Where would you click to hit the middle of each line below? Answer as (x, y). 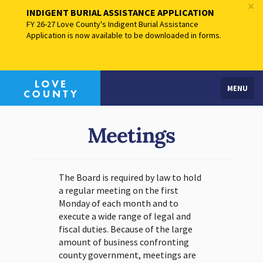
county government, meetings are (127, 255)
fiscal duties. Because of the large (125, 229)
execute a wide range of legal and (124, 216)
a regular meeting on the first (118, 190)
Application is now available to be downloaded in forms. (124, 35)
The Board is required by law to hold (130, 177)
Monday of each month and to (118, 203)
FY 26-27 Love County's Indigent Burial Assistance (112, 24)
